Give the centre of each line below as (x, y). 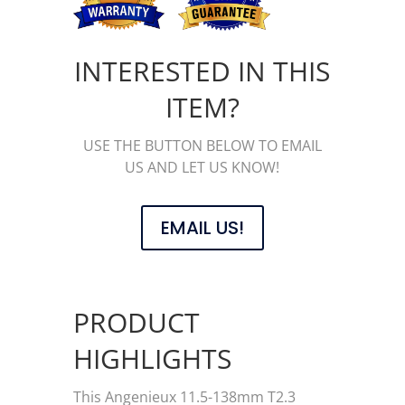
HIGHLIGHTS (152, 358)
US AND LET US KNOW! (202, 167)
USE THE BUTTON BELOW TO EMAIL (202, 146)
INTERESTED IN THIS (202, 71)
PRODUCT (136, 322)
